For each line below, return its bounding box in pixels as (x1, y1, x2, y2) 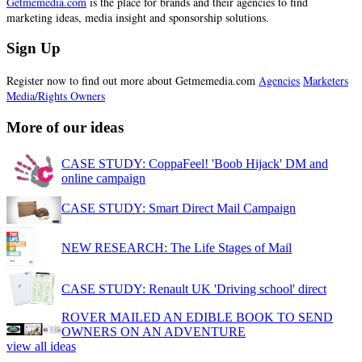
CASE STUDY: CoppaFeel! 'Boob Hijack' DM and (61, 156, 328, 170)
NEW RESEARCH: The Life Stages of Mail (61, 240, 292, 255)
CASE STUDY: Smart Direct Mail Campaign (61, 200, 296, 215)
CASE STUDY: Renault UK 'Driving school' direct (61, 281, 326, 296)
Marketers (303, 73, 348, 89)
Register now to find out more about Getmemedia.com (6, 73, 259, 89)
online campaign (61, 170, 145, 185)
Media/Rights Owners (6, 88, 105, 104)
